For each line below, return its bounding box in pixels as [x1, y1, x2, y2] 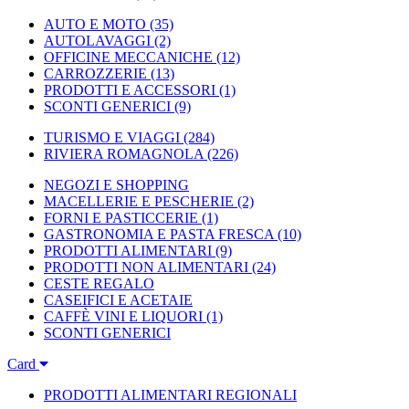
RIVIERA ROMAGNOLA [44, 146, 204, 162]
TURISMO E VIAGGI [44, 130, 180, 145]
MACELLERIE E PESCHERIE [44, 194, 234, 209]
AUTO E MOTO [44, 16, 146, 32]
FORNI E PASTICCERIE [44, 210, 198, 225]
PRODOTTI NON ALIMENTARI [44, 259, 248, 275]
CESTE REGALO [44, 276, 154, 291]
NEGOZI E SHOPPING [44, 177, 189, 193]
